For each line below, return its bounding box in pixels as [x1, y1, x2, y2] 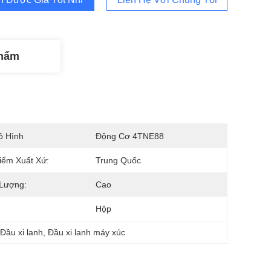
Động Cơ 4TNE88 [96, 131, 164, 141]
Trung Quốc [96, 155, 141, 165]
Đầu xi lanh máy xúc [48, 227, 126, 237]
